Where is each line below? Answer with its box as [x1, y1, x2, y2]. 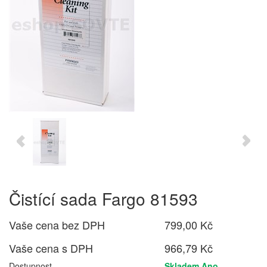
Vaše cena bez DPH [9, 217, 105, 232]
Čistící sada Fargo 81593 [9, 187, 198, 210]
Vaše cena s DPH [9, 240, 93, 256]
